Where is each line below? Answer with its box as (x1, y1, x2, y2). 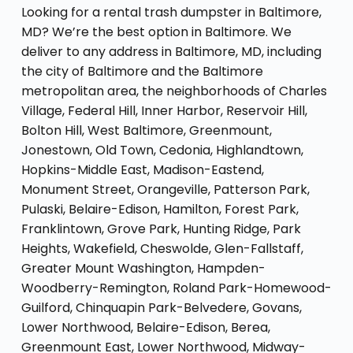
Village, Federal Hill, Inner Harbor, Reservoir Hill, (20, 101, 307, 120)
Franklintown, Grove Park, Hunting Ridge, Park (20, 219, 301, 238)
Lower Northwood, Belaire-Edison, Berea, (20, 318, 270, 336)
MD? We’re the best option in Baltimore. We (20, 22, 292, 41)
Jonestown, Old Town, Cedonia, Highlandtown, (20, 140, 303, 159)
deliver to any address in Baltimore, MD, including (20, 42, 321, 61)
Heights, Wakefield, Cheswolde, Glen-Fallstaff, (20, 239, 303, 258)
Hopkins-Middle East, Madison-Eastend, (20, 160, 264, 179)
